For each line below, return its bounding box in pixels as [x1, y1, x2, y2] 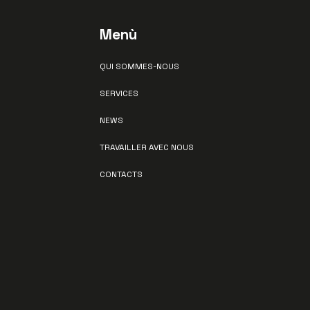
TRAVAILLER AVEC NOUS [100, 142, 194, 153]
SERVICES [100, 88, 138, 99]
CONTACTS [100, 169, 143, 180]
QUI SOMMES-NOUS [100, 61, 179, 72]
